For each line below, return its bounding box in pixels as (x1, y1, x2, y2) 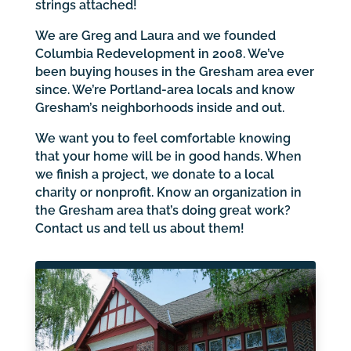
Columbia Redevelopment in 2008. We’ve (34, 45, 284, 61)
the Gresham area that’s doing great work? (34, 202, 291, 218)
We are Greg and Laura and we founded (34, 27, 276, 43)
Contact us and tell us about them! (34, 220, 244, 236)
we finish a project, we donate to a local (34, 166, 274, 182)
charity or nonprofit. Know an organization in (34, 184, 302, 200)
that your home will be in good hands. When (34, 148, 302, 164)
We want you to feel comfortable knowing (34, 130, 291, 146)
